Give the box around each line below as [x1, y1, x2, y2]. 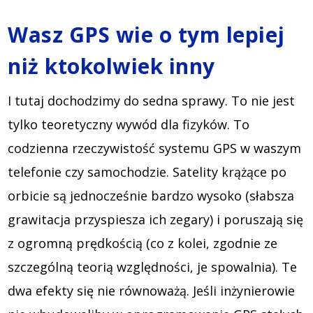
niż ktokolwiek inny [8, 52, 215, 81]
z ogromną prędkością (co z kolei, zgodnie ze [8, 235, 278, 252]
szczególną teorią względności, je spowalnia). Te [8, 259, 298, 276]
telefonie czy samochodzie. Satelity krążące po [8, 163, 287, 181]
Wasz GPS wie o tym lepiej [8, 20, 285, 50]
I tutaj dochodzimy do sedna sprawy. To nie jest [8, 92, 296, 110]
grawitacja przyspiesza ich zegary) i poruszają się [8, 211, 304, 228]
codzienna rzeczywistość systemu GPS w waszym [8, 140, 302, 157]
